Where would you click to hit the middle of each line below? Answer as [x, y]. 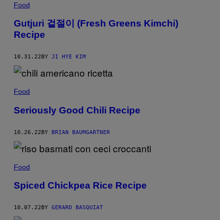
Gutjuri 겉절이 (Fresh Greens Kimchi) [96, 24]
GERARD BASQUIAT [77, 208]
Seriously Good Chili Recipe [77, 110]
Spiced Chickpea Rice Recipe [80, 186]
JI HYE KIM [69, 57]
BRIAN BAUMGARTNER [81, 132]
